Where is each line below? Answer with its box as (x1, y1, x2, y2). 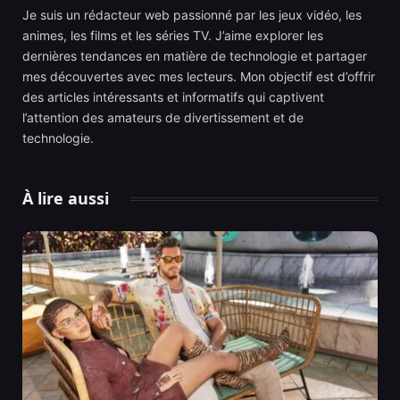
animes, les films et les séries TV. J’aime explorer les (22, 28, 323, 44)
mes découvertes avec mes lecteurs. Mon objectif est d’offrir (22, 69, 375, 85)
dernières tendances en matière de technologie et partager (22, 48, 367, 64)
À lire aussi (22, 187, 109, 210)
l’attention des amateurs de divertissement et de (22, 110, 304, 126)
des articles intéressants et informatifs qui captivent (22, 89, 324, 105)
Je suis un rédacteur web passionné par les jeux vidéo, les (22, 7, 362, 23)
